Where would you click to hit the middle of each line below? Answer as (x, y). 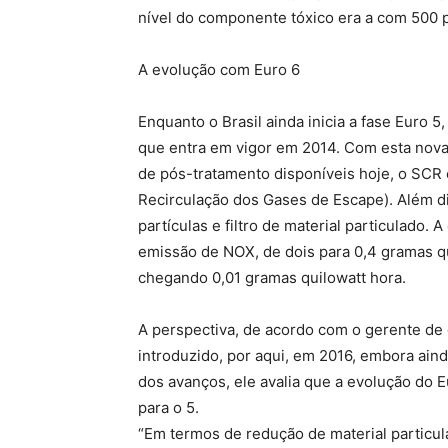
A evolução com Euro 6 (221, 70)
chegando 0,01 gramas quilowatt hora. (274, 278)
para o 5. (168, 408)
